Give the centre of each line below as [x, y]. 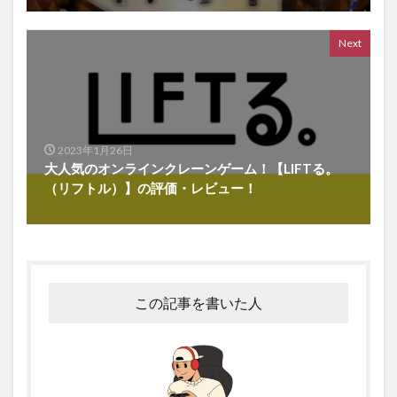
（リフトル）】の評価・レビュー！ [151, 187]
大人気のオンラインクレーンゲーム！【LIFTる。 [191, 168]
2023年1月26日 [95, 150]
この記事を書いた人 [198, 302]
